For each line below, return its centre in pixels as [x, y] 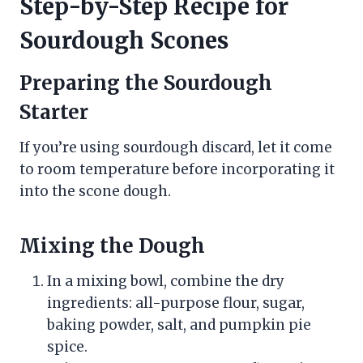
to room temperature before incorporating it [177, 169]
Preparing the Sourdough [146, 83]
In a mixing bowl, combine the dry [166, 281]
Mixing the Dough [112, 246]
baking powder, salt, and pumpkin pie [179, 325]
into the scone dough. [95, 191]
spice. [67, 346]
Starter [54, 112]
